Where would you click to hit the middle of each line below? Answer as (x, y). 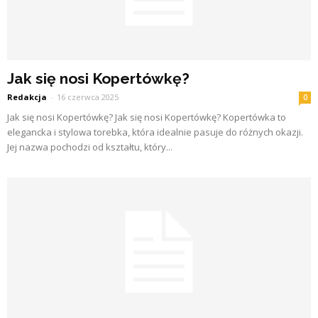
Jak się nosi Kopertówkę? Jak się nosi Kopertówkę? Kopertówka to (147, 117)
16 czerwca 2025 (88, 97)
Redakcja (27, 97)
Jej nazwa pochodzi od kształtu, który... (90, 147)
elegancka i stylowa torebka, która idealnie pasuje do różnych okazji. (155, 132)
